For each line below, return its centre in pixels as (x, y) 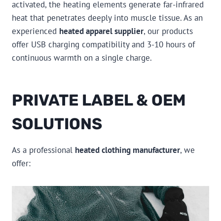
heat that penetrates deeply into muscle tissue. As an (107, 18)
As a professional (43, 150)
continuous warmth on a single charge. (82, 57)
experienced (36, 31)
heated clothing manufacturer (128, 150)
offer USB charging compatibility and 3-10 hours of (103, 44)
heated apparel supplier (101, 31)
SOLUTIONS (57, 124)
